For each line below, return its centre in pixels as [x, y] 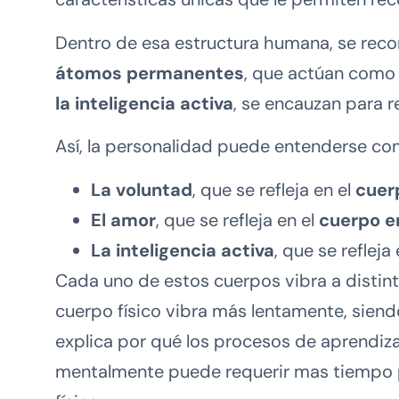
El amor [123, 220]
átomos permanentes [150, 73]
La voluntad [142, 189]
